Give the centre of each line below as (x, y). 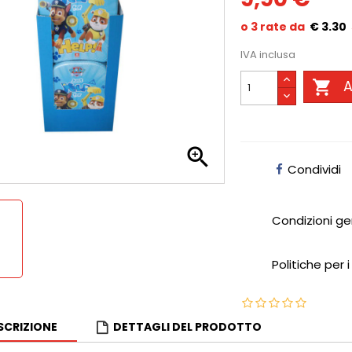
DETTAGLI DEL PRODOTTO (187, 327)
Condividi (315, 169)
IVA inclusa (268, 55)
